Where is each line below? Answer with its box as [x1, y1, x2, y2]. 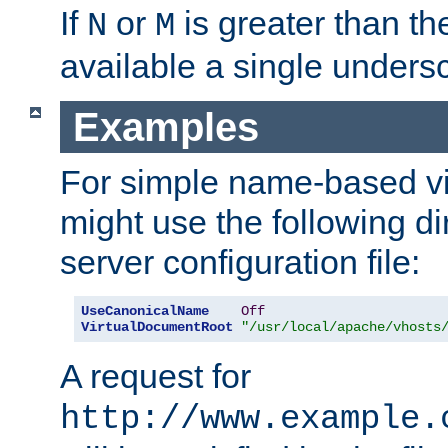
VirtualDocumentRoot [81, 319, 233, 336]
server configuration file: [60, 243, 420, 282]
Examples [72, 104, 259, 149]
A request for [60, 357, 251, 396]
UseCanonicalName [81, 303, 209, 320]
